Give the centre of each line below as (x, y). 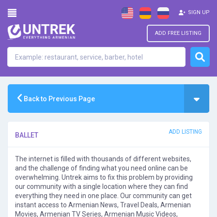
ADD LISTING (185, 132)
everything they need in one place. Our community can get (103, 196)
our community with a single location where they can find (101, 186)
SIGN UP (199, 12)
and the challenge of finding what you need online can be (101, 168)
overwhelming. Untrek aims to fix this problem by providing (104, 177)
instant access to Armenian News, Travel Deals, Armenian (103, 205)
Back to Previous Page (59, 99)
